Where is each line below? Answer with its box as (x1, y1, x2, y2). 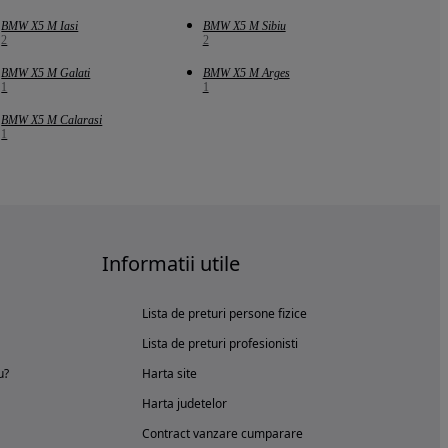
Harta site (142, 365, 197, 383)
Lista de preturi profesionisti (142, 335, 298, 353)
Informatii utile (102, 250, 240, 278)
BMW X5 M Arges (202, 66, 290, 81)
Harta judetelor (142, 395, 227, 413)
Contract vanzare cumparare (142, 425, 303, 443)
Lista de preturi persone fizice (142, 305, 307, 323)
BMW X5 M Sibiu (202, 19, 286, 34)
